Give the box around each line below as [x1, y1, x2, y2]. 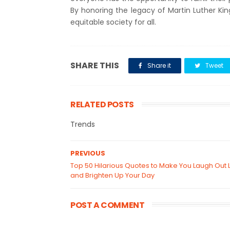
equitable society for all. [70, 17, 156, 27]
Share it [146, 61, 171, 70]
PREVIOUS [70, 148, 105, 158]
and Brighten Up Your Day [70, 170, 155, 180]
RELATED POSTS [70, 99, 134, 110]
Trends [70, 119, 95, 129]
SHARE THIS [70, 60, 119, 71]
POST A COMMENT [70, 199, 145, 211]
